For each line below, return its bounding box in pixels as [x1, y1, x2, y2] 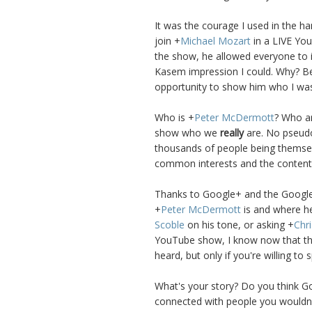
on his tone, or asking [185, 218, 288, 232]
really [220, 126, 244, 140]
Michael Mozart [180, 34, 251, 48]
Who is [155, 111, 188, 125]
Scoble [155, 218, 185, 232]
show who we [155, 126, 220, 140]
